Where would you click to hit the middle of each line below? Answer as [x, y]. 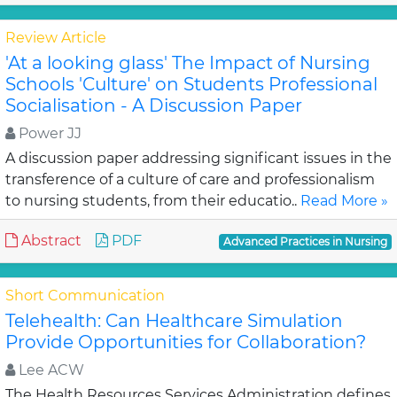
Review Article [56, 38]
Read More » [344, 201]
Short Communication [85, 296]
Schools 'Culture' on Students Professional [191, 84]
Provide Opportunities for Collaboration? [186, 342]
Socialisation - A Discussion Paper [154, 105]
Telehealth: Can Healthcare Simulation [174, 321]
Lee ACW [50, 370]
